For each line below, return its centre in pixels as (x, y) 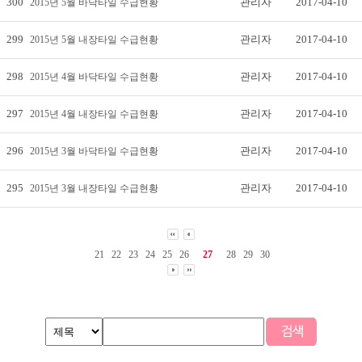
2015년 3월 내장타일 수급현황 (94, 188)
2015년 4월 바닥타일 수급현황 (94, 77)
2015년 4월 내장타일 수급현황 (94, 114)
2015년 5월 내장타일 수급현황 (94, 40)
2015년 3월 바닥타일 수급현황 (94, 151)
